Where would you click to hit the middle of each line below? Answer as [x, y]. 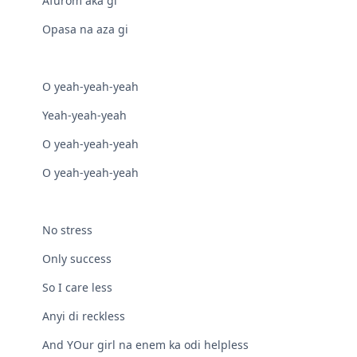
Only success [77, 259]
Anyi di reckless [84, 316]
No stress [68, 230]
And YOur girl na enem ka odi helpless [146, 345]
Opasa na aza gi [86, 29]
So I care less [78, 288]
